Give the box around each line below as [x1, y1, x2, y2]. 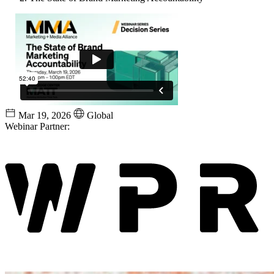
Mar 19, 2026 [18, 109, 71, 120]
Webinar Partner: [5, 120, 70, 131]
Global [87, 109, 113, 120]
